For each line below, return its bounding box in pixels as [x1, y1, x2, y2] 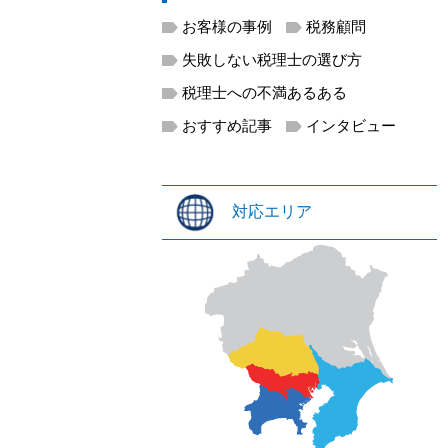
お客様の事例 [182, 18, 272, 36]
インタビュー [306, 117, 396, 135]
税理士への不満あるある [182, 84, 347, 102]
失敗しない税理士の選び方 [182, 51, 362, 69]
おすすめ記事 [182, 117, 272, 135]
